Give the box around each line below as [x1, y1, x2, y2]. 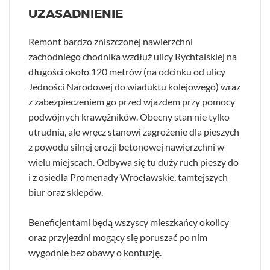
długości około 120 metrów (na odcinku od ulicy [28, 66, 225, 77]
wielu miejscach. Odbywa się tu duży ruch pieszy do [28, 156, 239, 168]
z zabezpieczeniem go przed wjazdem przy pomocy [28, 96, 235, 107]
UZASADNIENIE [28, 7, 123, 22]
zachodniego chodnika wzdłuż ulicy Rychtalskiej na [28, 51, 237, 62]
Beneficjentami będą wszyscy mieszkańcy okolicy [28, 216, 229, 228]
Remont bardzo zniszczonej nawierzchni [28, 36, 193, 47]
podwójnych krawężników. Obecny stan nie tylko [28, 111, 230, 122]
